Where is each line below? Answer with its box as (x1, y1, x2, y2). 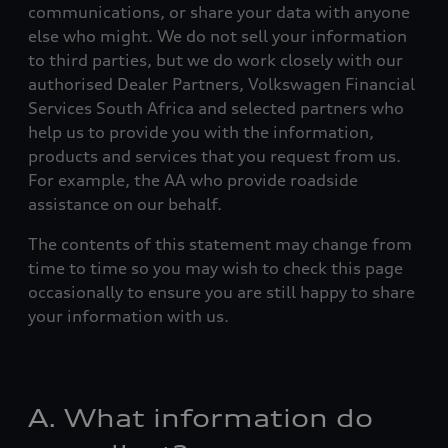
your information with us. (28, 306, 229, 326)
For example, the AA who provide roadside (28, 170, 358, 190)
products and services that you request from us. (28, 146, 401, 166)
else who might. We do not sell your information (28, 26, 407, 46)
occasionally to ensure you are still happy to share (28, 282, 415, 302)
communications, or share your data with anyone (28, 2, 410, 22)
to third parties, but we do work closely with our (28, 50, 403, 70)
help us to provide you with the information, (28, 122, 374, 142)
